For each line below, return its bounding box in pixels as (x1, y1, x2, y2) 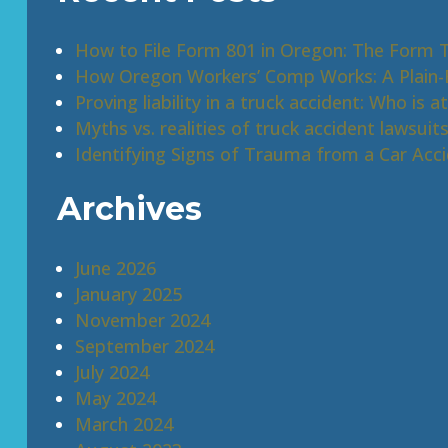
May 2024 (74, 386, 156, 410)
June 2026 (74, 256, 156, 280)
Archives (56, 189, 202, 228)
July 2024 (74, 360, 149, 384)
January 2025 (74, 282, 182, 306)
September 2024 (74, 334, 214, 358)
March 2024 (74, 412, 173, 436)
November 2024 (74, 308, 210, 332)
